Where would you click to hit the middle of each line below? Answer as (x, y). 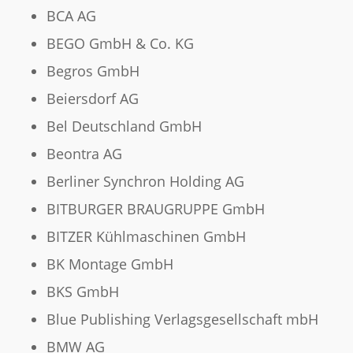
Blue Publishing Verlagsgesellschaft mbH (182, 320)
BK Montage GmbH (110, 264)
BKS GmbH (82, 292)
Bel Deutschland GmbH (124, 126)
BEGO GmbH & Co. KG (120, 44)
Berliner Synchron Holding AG (145, 182)
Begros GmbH (93, 71)
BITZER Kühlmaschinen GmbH (146, 237)
